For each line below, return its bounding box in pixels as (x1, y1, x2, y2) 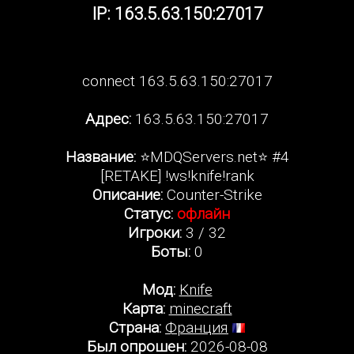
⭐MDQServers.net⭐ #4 (135, 147, 289, 166)
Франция (165, 318, 228, 337)
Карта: (122, 299, 165, 318)
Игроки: (128, 223, 182, 242)
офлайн (177, 204, 230, 223)
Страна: (109, 318, 165, 337)
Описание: (92, 185, 163, 204)
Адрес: (85, 109, 131, 128)
